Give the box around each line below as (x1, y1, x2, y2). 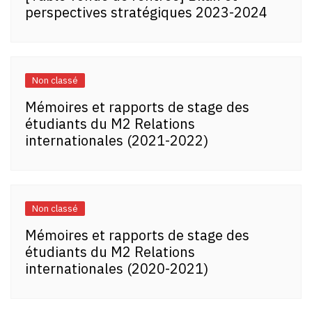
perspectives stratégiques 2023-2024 (25, 2, 267, 22)
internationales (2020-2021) (25, 258, 208, 278)
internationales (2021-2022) (25, 130, 208, 150)
